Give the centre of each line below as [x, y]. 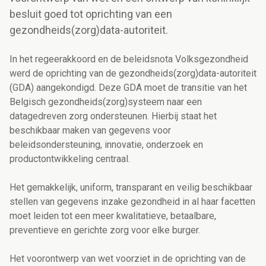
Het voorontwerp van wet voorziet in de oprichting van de [128, 259]
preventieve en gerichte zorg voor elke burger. [105, 230]
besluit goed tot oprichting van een [91, 14]
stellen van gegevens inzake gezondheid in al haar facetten [132, 202]
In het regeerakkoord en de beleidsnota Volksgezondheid [129, 59]
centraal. [112, 159]
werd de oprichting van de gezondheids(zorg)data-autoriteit [133, 74]
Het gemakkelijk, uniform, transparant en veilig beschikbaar [131, 188]
